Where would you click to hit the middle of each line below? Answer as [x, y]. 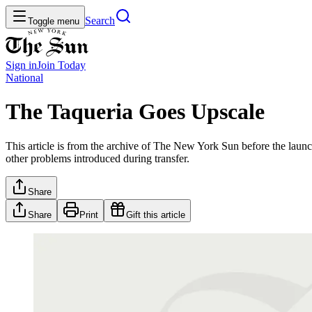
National [24, 78]
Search [100, 21]
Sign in [21, 65]
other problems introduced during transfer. [97, 158]
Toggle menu [54, 21]
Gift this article [156, 214]
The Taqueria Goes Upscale [135, 112]
